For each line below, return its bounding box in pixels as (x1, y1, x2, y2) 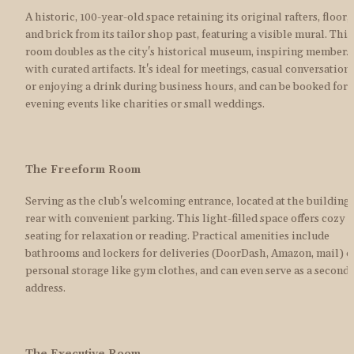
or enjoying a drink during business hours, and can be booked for (25, 80, 348, 95)
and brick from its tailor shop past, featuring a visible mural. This (25, 28, 352, 43)
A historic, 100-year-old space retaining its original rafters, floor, (25, 10, 349, 25)
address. (25, 281, 66, 296)
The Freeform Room (25, 162, 141, 177)
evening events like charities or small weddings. (25, 97, 265, 112)
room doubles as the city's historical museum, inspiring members (25, 45, 352, 60)
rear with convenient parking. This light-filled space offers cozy (25, 212, 345, 227)
